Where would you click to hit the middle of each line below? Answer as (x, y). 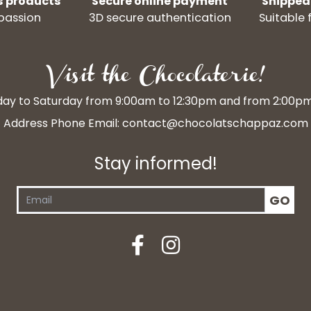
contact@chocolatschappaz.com (215, 124)
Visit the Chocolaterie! (155, 78)
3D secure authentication (160, 18)
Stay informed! (155, 164)
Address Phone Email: (62, 124)
